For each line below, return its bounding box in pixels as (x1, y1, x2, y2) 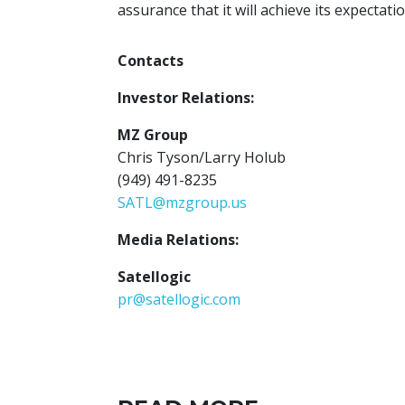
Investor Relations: (118, 88, 254, 108)
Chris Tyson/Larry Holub (118, 147, 286, 167)
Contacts (118, 51, 184, 71)
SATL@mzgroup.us (118, 193, 247, 212)
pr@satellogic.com (118, 289, 240, 309)
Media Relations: (118, 230, 239, 250)
